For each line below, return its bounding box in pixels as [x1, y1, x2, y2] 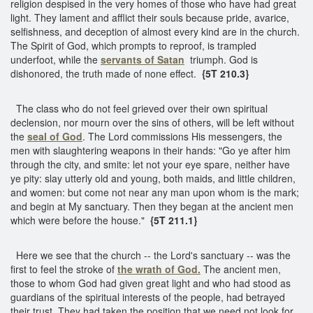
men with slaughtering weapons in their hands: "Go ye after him [10, 143, 291, 157]
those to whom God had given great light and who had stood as [10, 275, 291, 290]
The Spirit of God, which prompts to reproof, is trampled [10, 38, 256, 52]
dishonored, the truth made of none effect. [10, 66, 199, 80]
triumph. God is [190, 52, 258, 66]
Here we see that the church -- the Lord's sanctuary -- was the [10, 247, 291, 262]
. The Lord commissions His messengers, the [82, 129, 282, 143]
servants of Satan [101, 52, 184, 66]
